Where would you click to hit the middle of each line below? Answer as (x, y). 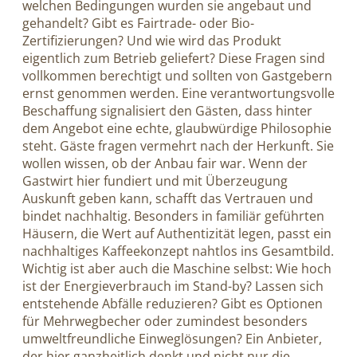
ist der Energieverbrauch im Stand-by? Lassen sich (173, 286)
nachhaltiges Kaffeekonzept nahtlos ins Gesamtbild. (178, 251)
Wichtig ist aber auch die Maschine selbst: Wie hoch (177, 268)
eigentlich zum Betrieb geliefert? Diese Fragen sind (174, 58)
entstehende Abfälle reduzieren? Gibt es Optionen (173, 303)
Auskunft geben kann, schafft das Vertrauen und (168, 198)
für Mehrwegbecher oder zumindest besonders (165, 321)
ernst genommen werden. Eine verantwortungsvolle (178, 93)
